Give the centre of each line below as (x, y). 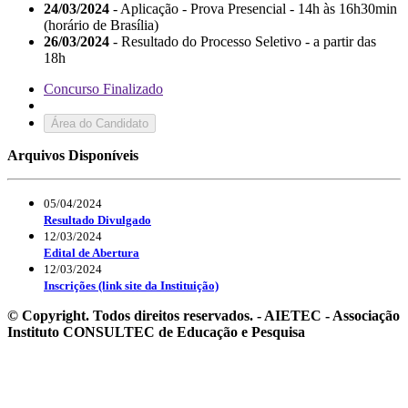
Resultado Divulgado (97, 219)
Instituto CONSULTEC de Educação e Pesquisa (156, 331)
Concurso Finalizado (103, 88)
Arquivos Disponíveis (73, 155)
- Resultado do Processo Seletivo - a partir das (243, 41)
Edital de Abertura (92, 252)
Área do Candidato (100, 123)
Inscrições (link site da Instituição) (131, 285)
